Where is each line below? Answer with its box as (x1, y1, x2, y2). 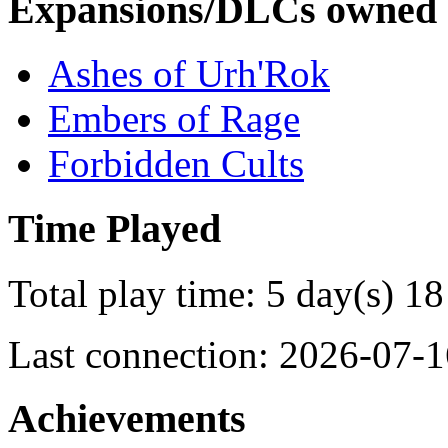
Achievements (8, 396, 246, 442)
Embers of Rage (48, 97, 300, 141)
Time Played (8, 205, 221, 251)
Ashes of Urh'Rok (48, 52, 330, 96)
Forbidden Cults (48, 142, 304, 186)
